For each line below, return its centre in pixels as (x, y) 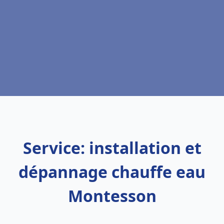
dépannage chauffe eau (112, 172)
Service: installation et (112, 148)
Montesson (112, 196)
